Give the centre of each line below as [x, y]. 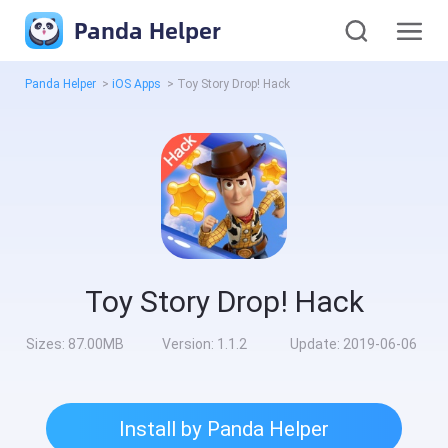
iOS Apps [137, 84]
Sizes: [47, 344]
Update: [316, 344]
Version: [189, 344]
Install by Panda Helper [224, 428]
